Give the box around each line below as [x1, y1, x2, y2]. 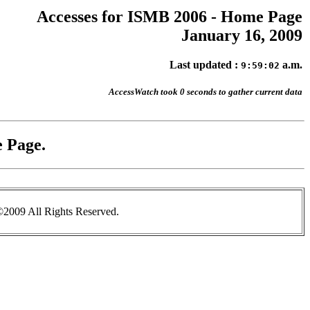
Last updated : [170, 58, 241, 71]
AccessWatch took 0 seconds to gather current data [109, 86, 302, 98]
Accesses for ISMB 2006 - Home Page [37, 8, 302, 26]
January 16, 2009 [181, 26, 302, 44]
